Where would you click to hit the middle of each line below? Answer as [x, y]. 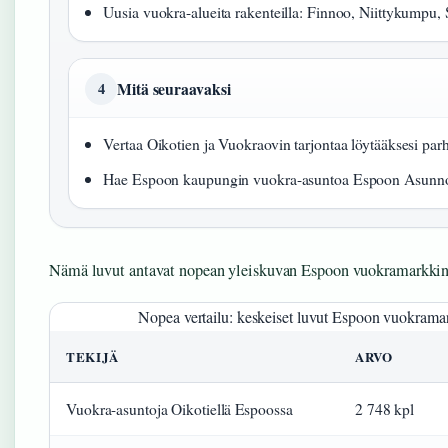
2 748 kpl [385, 409]
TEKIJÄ [92, 356]
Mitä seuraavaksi [174, 88]
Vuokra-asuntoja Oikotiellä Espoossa [179, 409]
